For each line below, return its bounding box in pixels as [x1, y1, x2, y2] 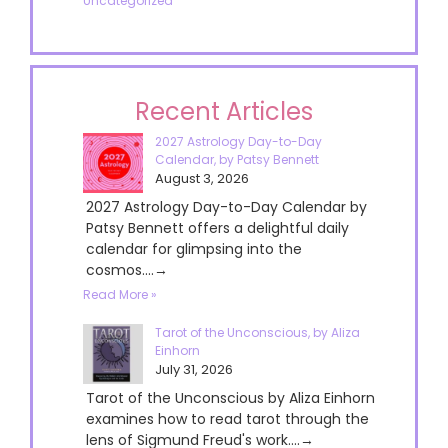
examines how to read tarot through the [86, 408, 369, 429]
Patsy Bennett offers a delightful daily [86, 217, 349, 238]
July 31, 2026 [155, 359, 233, 379]
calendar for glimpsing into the [86, 238, 302, 259]
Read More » [83, 285, 157, 303]
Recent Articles [135, 94, 313, 128]
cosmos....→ [86, 259, 168, 280]
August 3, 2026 [155, 168, 249, 188]
